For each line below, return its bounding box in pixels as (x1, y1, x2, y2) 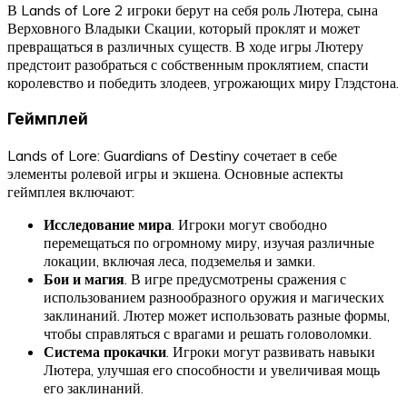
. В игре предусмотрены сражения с (124, 269, 346, 288)
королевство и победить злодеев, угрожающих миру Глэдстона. (7, 74, 399, 93)
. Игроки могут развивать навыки (166, 342, 375, 361)
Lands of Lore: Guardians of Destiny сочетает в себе (7, 145, 337, 164)
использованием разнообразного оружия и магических (44, 287, 384, 306)
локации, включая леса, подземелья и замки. (44, 251, 315, 270)
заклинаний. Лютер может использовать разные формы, (44, 305, 390, 324)
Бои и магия (44, 269, 124, 288)
